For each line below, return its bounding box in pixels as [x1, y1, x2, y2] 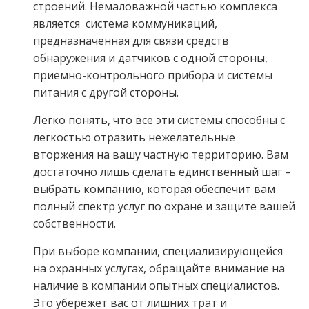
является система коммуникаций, [32, 16, 217, 32]
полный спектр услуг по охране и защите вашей [32, 199, 295, 215]
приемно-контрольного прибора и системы [32, 68, 272, 83]
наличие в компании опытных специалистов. [32, 278, 279, 294]
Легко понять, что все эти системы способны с [32, 112, 285, 128]
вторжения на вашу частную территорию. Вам [32, 147, 288, 163]
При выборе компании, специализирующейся [32, 243, 283, 259]
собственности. [32, 216, 116, 232]
